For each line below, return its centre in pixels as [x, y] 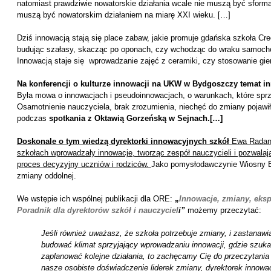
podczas [33, 118]
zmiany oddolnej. [46, 176]
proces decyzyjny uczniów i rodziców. [84, 164]
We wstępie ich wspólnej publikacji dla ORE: [96, 199]
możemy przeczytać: [224, 210]
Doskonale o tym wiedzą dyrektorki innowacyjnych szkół [123, 141]
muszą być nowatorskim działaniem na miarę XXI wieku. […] [123, 15]
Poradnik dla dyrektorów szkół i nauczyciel [97, 210]
